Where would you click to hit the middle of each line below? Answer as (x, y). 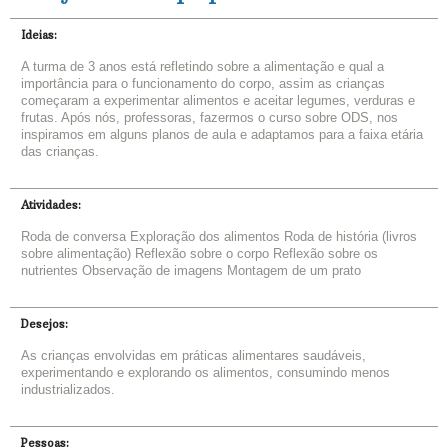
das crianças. (60, 151)
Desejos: (44, 323)
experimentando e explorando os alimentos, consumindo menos (205, 372)
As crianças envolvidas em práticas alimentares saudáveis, (193, 355)
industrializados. (68, 389)
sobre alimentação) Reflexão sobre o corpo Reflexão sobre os (199, 253)
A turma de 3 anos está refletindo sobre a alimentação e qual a (202, 66)
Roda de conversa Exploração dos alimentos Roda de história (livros (219, 236)
